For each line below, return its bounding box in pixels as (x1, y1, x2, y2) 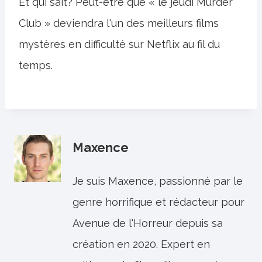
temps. (19, 58, 53, 71)
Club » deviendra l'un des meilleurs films (19, 16, 219, 29)
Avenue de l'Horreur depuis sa (73, 216, 223, 229)
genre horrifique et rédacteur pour (73, 195, 244, 208)
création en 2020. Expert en (73, 237, 210, 250)
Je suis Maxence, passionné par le (73, 174, 243, 187)
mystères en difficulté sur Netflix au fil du (19, 37, 220, 50)
